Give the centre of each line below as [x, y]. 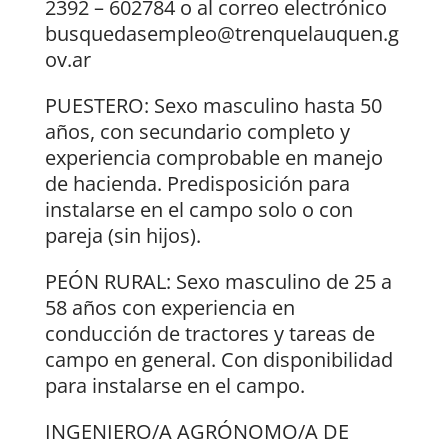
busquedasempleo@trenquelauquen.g [221, 34]
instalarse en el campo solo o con [198, 210]
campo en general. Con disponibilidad [218, 360]
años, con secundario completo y [197, 132]
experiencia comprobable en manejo [213, 158]
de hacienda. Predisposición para [197, 184]
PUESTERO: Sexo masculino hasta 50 [213, 106]
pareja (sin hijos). [122, 236]
